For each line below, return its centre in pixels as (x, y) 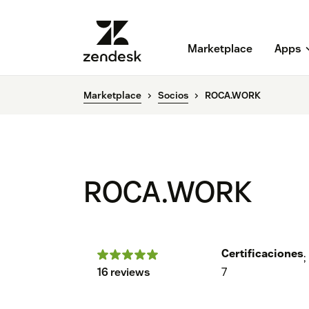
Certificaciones (262, 254)
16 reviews (124, 272)
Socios (173, 96)
